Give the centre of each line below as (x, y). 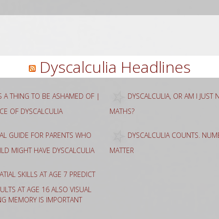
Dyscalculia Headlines (115, 66)
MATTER (122, 150)
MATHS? (122, 111)
